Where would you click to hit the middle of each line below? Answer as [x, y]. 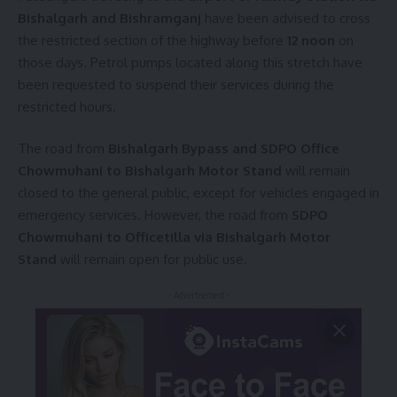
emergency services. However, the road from [155, 215]
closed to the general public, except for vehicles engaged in [198, 193]
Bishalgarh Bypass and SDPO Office [224, 149]
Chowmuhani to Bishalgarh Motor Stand [150, 171]
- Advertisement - [198, 295]
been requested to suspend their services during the [176, 84]
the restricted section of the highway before [152, 40]
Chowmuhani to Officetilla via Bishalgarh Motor [174, 237]
